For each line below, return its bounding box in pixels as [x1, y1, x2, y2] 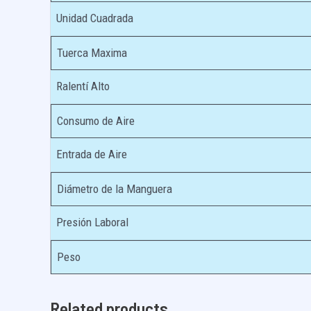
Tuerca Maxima [57, 45, 127, 60]
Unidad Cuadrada [56, 10, 133, 25]
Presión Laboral [56, 215, 128, 229]
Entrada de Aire [56, 146, 127, 161]
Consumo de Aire [57, 113, 135, 128]
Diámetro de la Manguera [57, 181, 172, 196]
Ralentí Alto [56, 78, 110, 93]
